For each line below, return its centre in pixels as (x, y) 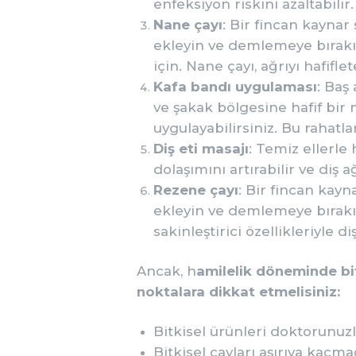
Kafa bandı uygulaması (235, 86)
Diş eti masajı (201, 148)
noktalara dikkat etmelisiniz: (238, 292)
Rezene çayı (196, 190)
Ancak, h (166, 271)
